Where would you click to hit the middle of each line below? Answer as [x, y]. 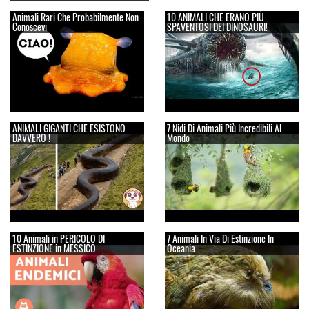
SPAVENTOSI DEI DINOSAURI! [217, 27]
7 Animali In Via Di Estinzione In [220, 239]
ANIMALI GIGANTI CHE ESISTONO [69, 128]
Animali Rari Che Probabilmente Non [76, 17]
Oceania [181, 248]
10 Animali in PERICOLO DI [59, 239]
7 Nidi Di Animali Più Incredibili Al [224, 128]
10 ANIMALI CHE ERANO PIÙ [216, 17]
